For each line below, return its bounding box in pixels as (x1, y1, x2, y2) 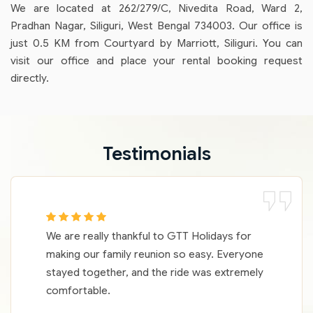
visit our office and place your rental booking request (10, 54, 303, 67)
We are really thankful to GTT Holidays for (46, 229, 252, 242)
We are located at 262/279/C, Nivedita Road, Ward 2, (10, 1, 303, 15)
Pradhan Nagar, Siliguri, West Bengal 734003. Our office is (10, 19, 303, 32)
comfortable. (46, 284, 110, 297)
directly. (10, 71, 49, 85)
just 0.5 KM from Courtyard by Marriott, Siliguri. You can (10, 36, 303, 50)
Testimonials (102, 142, 211, 165)
